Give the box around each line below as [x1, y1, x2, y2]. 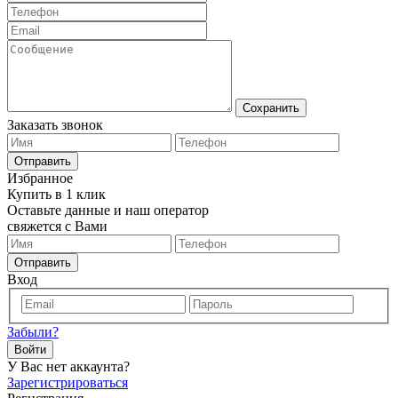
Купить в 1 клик [7, 187, 106, 202]
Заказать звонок [7, 117, 103, 132]
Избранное [7, 171, 73, 186]
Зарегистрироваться [7, 374, 128, 390]
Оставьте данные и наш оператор [7, 203, 209, 218]
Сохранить [243, 101, 299, 115]
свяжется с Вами [7, 219, 107, 234]
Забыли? [7, 323, 59, 339]
